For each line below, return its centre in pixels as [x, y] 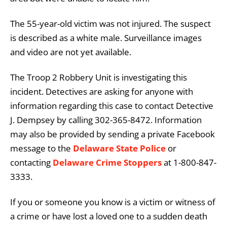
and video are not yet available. [71, 52]
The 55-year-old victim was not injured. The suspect [110, 23]
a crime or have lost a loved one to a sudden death [109, 216]
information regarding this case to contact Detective [112, 105]
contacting [31, 162]
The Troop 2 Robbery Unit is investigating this [99, 77]
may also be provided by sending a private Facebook [112, 134]
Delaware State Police [119, 148]
